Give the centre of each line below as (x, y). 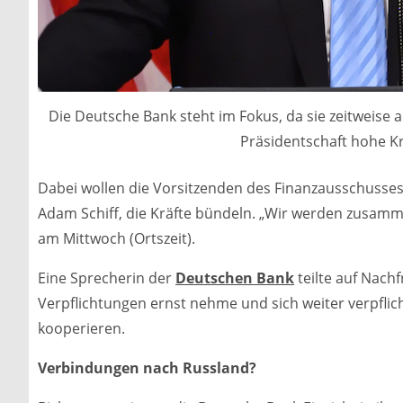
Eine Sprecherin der (107, 278)
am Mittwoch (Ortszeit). (116, 238)
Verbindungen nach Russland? (147, 367)
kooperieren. (81, 328)
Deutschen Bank (235, 278)
